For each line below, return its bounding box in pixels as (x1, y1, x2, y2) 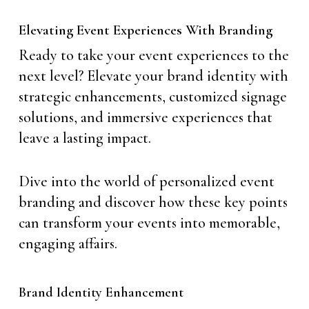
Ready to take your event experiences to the (18, 46, 289, 64)
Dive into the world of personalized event (18, 172, 275, 190)
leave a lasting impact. (18, 129, 151, 147)
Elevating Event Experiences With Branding (18, 21, 272, 39)
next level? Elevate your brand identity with (18, 67, 288, 85)
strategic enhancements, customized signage (18, 88, 287, 106)
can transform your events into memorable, (18, 214, 280, 232)
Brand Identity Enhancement (18, 284, 183, 301)
